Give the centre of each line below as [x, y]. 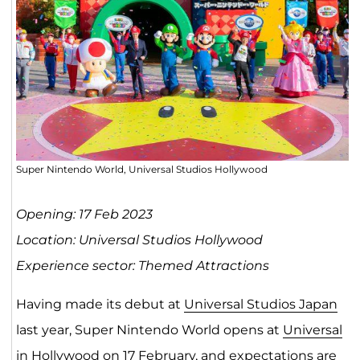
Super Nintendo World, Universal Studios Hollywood [141, 169]
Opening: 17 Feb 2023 [84, 214]
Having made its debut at [100, 304]
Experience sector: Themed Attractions [142, 265]
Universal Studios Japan [260, 304]
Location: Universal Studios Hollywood [139, 239]
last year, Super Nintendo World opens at [149, 329]
